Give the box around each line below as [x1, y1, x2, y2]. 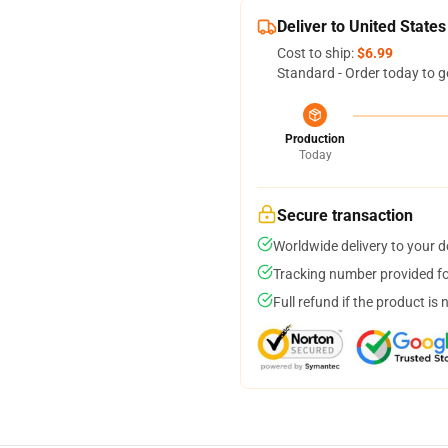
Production [285, 132, 345, 146]
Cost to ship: [277, 45, 357, 61]
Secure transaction [277, 206, 413, 225]
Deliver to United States [277, 17, 446, 36]
